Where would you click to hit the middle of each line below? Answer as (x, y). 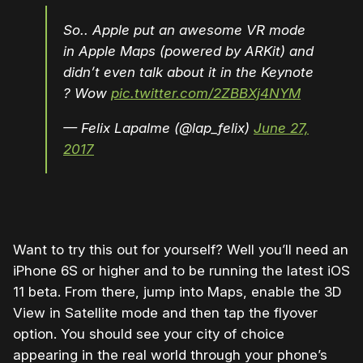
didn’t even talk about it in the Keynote (188, 73)
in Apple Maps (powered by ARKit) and (188, 51)
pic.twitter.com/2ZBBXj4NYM (206, 94)
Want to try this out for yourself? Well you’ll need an (181, 250)
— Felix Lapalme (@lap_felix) (158, 128)
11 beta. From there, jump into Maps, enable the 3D (177, 292)
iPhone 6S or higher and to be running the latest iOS (181, 271)
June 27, (281, 128)
